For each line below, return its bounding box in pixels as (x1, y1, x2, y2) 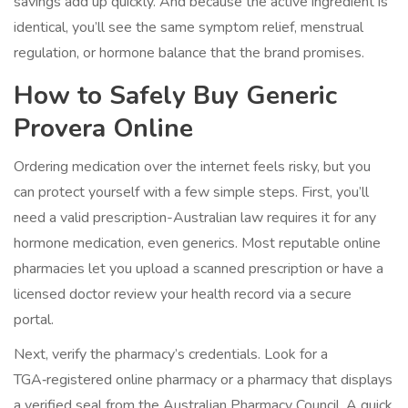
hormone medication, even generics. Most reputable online (14, 233, 381, 254)
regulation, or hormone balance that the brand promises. (14, 43, 364, 64)
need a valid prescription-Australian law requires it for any (14, 208, 376, 229)
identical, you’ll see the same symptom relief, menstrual (14, 17, 363, 38)
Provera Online (14, 111, 193, 147)
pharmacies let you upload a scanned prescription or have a (14, 259, 383, 280)
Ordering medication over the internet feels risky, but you (14, 157, 371, 178)
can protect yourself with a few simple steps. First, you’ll (14, 182, 369, 203)
